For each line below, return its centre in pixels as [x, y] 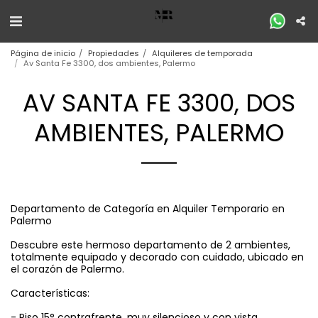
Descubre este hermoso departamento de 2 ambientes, [150, 245]
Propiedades [114, 53]
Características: [50, 293]
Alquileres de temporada [202, 53]
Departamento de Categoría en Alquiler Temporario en [148, 209]
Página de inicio [43, 53]
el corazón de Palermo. [67, 269]
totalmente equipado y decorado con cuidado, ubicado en [157, 257]
